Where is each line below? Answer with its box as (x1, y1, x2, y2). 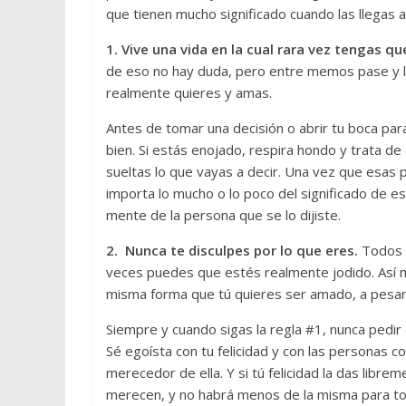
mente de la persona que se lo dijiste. (106, 206, 341, 224)
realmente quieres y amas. (106, 83, 272, 101)
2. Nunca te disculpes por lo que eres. (106, 241, 358, 259)
